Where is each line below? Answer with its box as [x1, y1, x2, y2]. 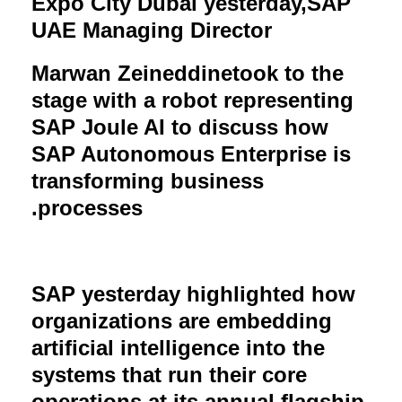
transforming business [31, 168, 264, 193]
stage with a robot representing [31, 87, 354, 112]
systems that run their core [31, 362, 307, 387]
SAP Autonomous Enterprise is [31, 141, 351, 166]
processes [38, 195, 143, 220]
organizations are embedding [31, 308, 332, 333]
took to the [232, 60, 344, 85]
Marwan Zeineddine [31, 60, 232, 85]
